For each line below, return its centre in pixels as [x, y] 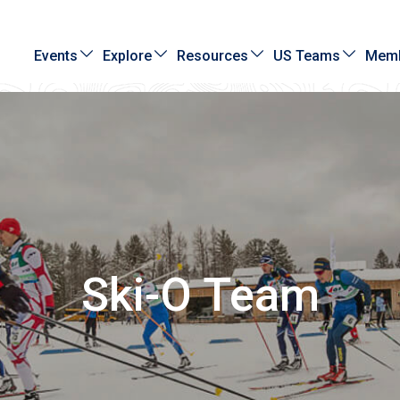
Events [56, 55]
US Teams [307, 55]
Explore [128, 55]
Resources [213, 55]
